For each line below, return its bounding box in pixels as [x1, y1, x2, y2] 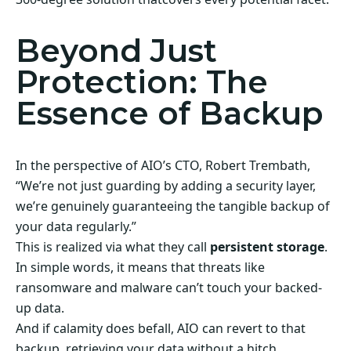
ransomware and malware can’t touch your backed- [16, 279, 322, 297]
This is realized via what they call [16, 238, 210, 256]
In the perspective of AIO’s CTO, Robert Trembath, [16, 157, 310, 175]
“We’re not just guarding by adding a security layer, [16, 177, 316, 195]
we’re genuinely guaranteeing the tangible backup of [16, 197, 330, 215]
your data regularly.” [16, 218, 136, 236]
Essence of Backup [16, 93, 323, 132]
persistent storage [210, 238, 324, 256]
